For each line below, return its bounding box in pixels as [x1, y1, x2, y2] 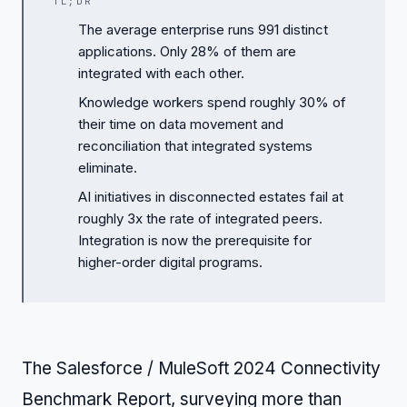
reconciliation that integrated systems [78, 137, 313, 155]
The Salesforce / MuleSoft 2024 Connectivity [22, 358, 381, 380]
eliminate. [78, 159, 137, 177]
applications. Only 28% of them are [78, 43, 296, 61]
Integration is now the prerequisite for [78, 232, 312, 250]
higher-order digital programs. [78, 253, 263, 272]
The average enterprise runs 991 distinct [78, 21, 328, 39]
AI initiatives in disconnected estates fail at [78, 188, 343, 206]
